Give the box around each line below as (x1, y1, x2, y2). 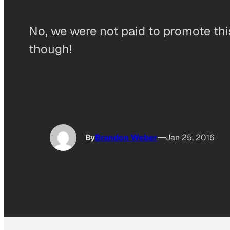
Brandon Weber (95, 132, 158, 143)
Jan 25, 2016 (166, 132, 215, 143)
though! (29, 41, 72, 57)
